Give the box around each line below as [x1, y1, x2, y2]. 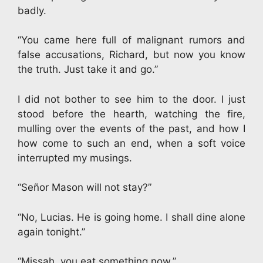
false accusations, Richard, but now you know [18, 49, 245, 60]
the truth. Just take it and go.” [18, 63, 158, 75]
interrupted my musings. [18, 151, 132, 164]
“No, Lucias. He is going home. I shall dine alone [18, 211, 245, 223]
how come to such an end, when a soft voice [18, 137, 245, 149]
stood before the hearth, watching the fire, [18, 107, 245, 120]
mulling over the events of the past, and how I [18, 122, 245, 134]
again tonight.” [18, 225, 85, 238]
